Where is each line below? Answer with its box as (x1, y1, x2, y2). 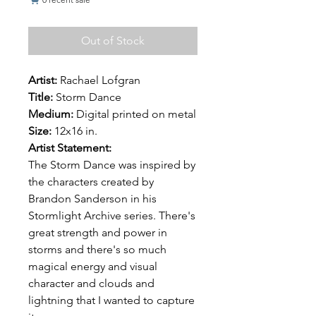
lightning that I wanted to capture (28, 293, 195, 307)
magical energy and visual (28, 259, 157, 273)
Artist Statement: (28, 140, 111, 154)
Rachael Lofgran (60, 73, 140, 87)
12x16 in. (54, 123, 97, 138)
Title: (28, 90, 56, 104)
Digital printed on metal (76, 107, 196, 121)
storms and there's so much (28, 242, 166, 256)
